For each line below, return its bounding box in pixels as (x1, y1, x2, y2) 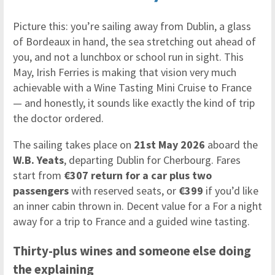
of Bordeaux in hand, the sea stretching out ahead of (13, 34, 256, 48)
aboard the (205, 137, 258, 152)
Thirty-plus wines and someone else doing (13, 242, 251, 259)
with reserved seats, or (69, 183, 179, 198)
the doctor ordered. (13, 110, 104, 125)
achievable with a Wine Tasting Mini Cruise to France (13, 80, 252, 95)
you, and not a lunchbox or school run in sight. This (13, 49, 244, 64)
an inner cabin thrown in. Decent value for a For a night (13, 198, 262, 213)
